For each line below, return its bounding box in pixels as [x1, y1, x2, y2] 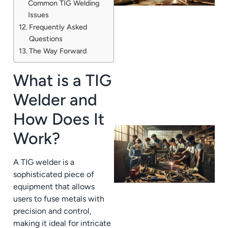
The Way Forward [28, 46, 87, 55]
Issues [27, 10, 49, 19]
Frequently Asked [28, 22, 87, 32]
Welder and [13, 90, 97, 109]
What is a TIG [13, 70, 111, 90]
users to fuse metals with [13, 193, 104, 204]
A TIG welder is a [13, 157, 74, 167]
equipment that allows [13, 181, 95, 191]
